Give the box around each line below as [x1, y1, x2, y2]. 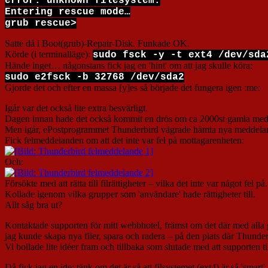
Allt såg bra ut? [5, 200, 62, 211]
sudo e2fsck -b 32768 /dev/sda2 [5, 72, 184, 83]
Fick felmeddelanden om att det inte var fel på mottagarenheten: [5, 135, 244, 146]
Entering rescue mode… [5, 7, 130, 18]
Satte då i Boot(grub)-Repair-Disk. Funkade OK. [5, 38, 190, 49]
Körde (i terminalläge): [5, 49, 93, 60]
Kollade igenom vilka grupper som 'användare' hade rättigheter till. [5, 189, 255, 200]
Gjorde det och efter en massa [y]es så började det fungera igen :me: [5, 83, 260, 93]
